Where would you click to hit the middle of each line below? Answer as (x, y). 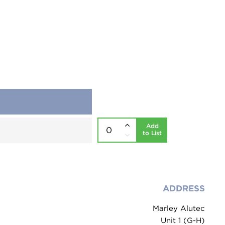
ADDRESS (184, 188)
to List (152, 133)
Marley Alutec (179, 208)
